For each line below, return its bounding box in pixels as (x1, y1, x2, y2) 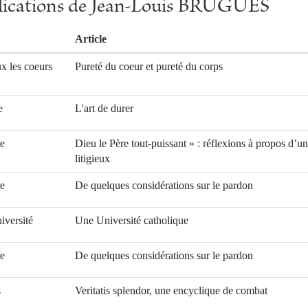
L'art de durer (75, 102, 133, 115)
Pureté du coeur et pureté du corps (75, 60, 223, 73)
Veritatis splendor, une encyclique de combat (75, 285, 267, 297)
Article (75, 33, 107, 45)
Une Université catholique (75, 214, 188, 227)
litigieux (75, 153, 110, 165)
